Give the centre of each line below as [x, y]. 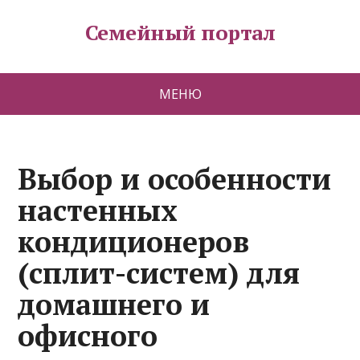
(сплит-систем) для [159, 273]
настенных [98, 210]
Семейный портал [180, 32]
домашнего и [114, 304]
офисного [88, 335]
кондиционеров [134, 241]
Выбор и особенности [175, 179]
